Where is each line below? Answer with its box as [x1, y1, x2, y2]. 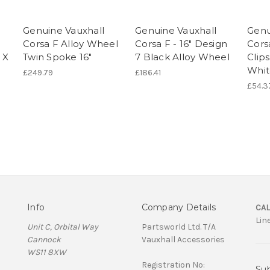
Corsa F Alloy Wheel [23, 37, 118, 49]
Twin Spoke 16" [23, 51, 92, 63]
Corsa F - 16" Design [135, 37, 227, 49]
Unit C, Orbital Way [27, 221, 98, 232]
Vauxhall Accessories [141, 234, 225, 245]
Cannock [27, 234, 61, 245]
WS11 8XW [27, 246, 66, 257]
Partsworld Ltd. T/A [141, 221, 216, 232]
